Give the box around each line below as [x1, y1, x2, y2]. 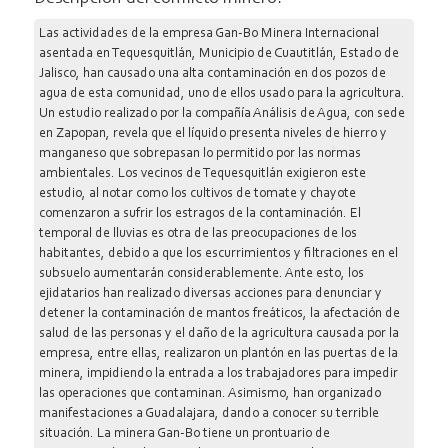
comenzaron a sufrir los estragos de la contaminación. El [38, 206, 361, 221]
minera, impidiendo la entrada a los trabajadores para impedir [38, 366, 398, 381]
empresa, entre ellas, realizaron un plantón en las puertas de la [38, 346, 398, 361]
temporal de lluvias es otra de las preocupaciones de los [38, 226, 357, 241]
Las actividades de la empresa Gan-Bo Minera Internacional [38, 26, 379, 41]
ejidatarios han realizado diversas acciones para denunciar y [38, 286, 382, 301]
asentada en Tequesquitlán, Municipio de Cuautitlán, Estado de [38, 46, 399, 61]
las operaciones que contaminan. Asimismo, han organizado [38, 386, 381, 401]
